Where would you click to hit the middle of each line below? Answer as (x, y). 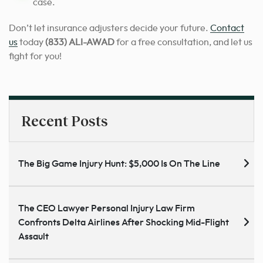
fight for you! (35, 56)
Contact (227, 28)
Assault (33, 236)
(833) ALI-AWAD (80, 42)
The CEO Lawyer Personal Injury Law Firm (107, 208)
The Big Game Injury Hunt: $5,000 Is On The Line (119, 163)
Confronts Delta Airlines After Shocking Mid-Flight (124, 222)
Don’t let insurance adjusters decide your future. (109, 28)
